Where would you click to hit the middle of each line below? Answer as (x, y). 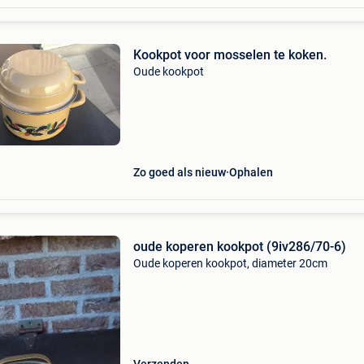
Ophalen (251, 172)
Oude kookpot (168, 71)
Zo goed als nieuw (179, 172)
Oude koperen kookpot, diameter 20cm (230, 263)
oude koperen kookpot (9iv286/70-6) (239, 247)
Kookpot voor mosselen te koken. (230, 55)
